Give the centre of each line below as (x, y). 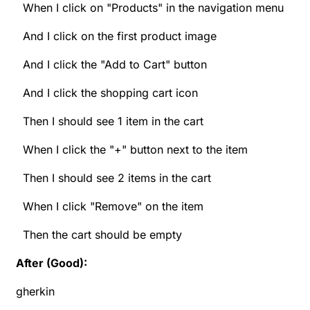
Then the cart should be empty (99, 234)
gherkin (35, 291)
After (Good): (52, 263)
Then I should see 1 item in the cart (110, 121)
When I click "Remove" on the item (110, 206)
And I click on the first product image (116, 36)
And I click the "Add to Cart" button (111, 64)
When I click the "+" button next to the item (132, 149)
